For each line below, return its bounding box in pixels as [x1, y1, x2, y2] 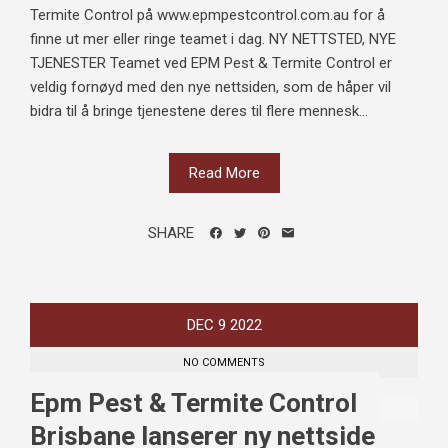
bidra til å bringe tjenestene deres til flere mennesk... [30, 102, 368, 121]
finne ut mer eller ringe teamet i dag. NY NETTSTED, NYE [30, 30, 396, 49]
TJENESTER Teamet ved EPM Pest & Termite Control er [30, 54, 392, 73]
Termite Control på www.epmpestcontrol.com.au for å [30, 6, 385, 25]
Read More [188, 164, 260, 183]
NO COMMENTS [183, 356, 265, 370]
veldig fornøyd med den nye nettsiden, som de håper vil [30, 78, 391, 97]
